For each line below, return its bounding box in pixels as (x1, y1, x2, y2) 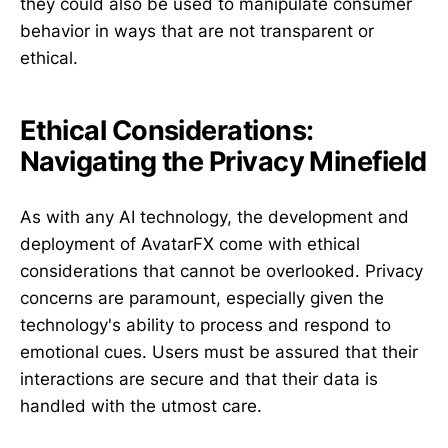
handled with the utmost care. (20, 396, 262, 417)
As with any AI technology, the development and (20, 207, 409, 228)
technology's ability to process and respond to (20, 315, 391, 336)
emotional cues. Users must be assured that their (20, 342, 418, 363)
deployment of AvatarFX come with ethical (20, 234, 360, 255)
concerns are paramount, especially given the (20, 288, 384, 309)
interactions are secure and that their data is (20, 369, 378, 390)
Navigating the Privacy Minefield (20, 145, 427, 179)
